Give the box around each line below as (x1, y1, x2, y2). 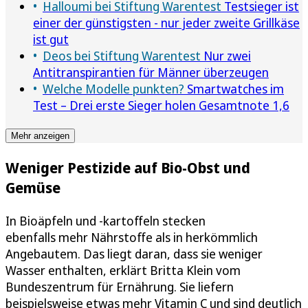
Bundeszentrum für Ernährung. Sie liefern (5, 278, 234, 295)
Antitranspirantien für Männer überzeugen (33, 64, 269, 81)
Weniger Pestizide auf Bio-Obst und (5, 157, 250, 178)
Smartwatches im (184, 80, 284, 98)
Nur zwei (201, 47, 251, 65)
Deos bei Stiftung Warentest (43, 47, 201, 65)
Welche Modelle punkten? (43, 80, 184, 98)
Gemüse (5, 177, 60, 198)
